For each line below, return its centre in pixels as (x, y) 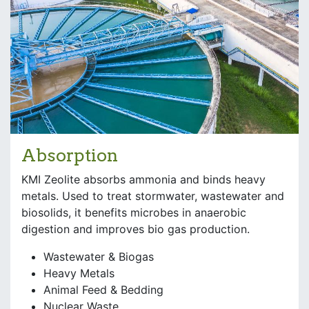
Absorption (72, 155)
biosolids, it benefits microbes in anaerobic (134, 212)
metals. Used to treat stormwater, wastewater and (153, 196)
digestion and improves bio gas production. (136, 229)
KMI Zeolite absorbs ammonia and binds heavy (143, 179)
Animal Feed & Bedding (103, 289)
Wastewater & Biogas (99, 256)
